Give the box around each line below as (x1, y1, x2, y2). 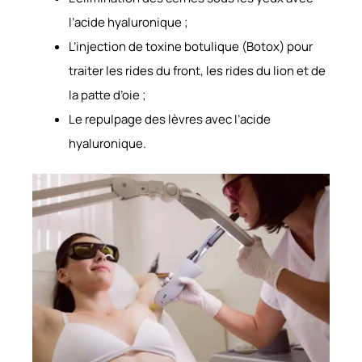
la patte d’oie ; (69, 86, 146, 103)
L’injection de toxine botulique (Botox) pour (69, 37, 313, 55)
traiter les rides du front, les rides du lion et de (69, 61, 326, 79)
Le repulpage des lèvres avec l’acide (69, 110, 271, 128)
